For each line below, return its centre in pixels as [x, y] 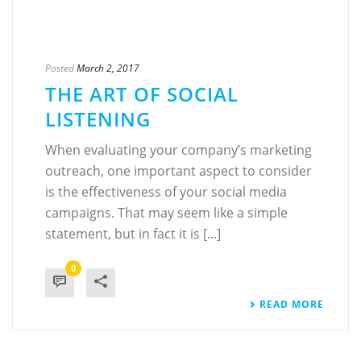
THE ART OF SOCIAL [142, 94]
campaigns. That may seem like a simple [166, 213]
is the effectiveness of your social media [166, 192]
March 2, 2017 [108, 68]
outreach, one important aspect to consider [178, 171]
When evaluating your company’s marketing [178, 150]
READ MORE [292, 305]
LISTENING [98, 119]
